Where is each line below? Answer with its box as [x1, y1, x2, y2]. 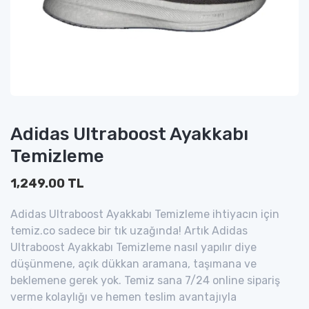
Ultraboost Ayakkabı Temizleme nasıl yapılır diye [10, 241, 257, 254]
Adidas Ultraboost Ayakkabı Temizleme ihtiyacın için [10, 208, 279, 221]
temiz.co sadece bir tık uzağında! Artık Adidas [10, 224, 248, 237]
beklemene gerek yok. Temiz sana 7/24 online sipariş [10, 274, 280, 287]
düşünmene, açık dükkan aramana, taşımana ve [10, 257, 257, 270]
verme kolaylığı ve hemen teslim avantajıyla [10, 290, 237, 303]
